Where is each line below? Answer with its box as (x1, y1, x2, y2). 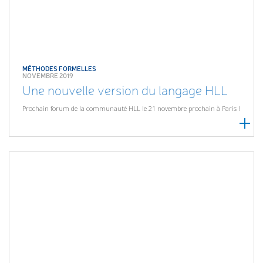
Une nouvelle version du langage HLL (22, 83, 228, 99)
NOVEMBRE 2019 (22, 70, 74, 80)
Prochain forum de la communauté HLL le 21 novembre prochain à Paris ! (22, 104, 241, 113)
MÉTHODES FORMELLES (22, 63, 97, 73)
